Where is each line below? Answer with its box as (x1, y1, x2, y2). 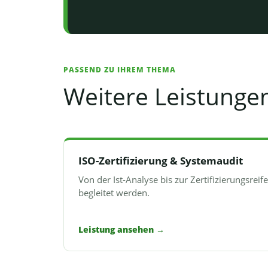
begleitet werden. (78, 187, 150, 199)
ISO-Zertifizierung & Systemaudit (78, 154, 243, 167)
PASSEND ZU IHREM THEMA (63, 65, 176, 75)
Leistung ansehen (78, 224, 156, 235)
